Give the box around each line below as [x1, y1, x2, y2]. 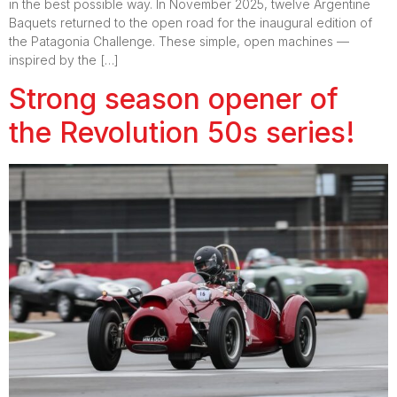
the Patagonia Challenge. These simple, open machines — [9, 34, 349, 50]
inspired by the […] [9, 52, 119, 68]
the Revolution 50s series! [9, 114, 355, 150]
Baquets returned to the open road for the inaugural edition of [9, 15, 372, 31]
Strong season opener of [9, 81, 339, 116]
